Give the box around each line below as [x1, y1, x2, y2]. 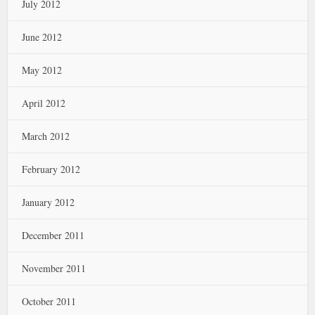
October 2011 [22, 294, 77, 308]
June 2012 [22, 30, 63, 44]
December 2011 [22, 228, 85, 242]
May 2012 [22, 63, 63, 77]
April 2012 [22, 96, 66, 110]
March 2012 [22, 129, 70, 143]
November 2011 [22, 261, 86, 275]
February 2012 [22, 162, 81, 176]
